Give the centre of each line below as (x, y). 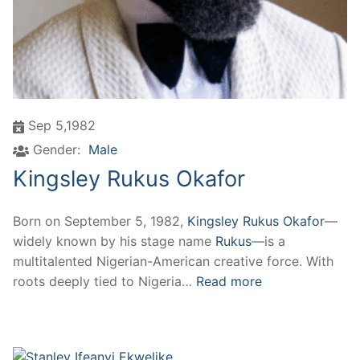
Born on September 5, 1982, (100, 221)
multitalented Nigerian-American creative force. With (173, 261)
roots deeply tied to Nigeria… (104, 281)
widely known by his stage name (114, 241)
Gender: (57, 149)
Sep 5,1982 (62, 126)
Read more (229, 281)
